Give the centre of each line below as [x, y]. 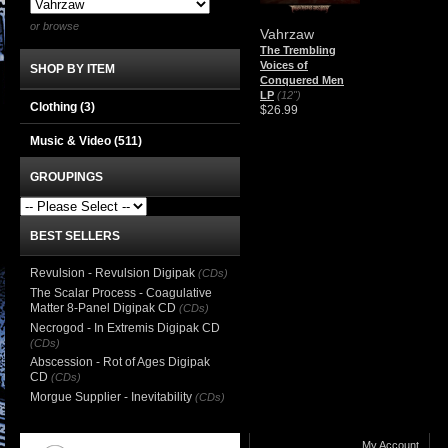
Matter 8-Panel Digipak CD [103, 308]
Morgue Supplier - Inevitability [111, 397]
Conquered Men [302, 79]
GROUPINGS [66, 177]
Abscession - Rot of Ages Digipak [120, 362]
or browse [54, 26]
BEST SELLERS [75, 236]
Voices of [284, 64]
